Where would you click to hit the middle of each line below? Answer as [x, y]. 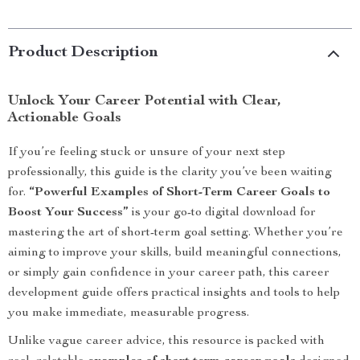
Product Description [83, 53]
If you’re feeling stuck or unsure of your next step [147, 153]
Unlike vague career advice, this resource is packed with [166, 342]
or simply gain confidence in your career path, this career [169, 273]
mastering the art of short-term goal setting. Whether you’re [176, 233]
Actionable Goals [65, 118]
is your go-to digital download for [222, 213]
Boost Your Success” [68, 213]
